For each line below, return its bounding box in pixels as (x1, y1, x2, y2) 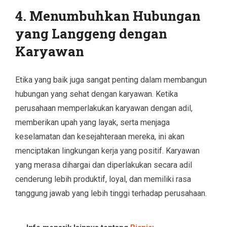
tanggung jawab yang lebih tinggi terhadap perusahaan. (15, 188, 207, 198)
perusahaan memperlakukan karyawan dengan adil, (15, 103, 193, 113)
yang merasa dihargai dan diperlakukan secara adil (15, 160, 192, 170)
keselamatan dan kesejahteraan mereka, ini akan (15, 131, 184, 141)
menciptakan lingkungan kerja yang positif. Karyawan (15, 145, 200, 156)
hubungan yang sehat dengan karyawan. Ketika (15, 89, 178, 99)
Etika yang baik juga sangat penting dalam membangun (15, 74, 207, 85)
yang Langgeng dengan (15, 24, 167, 42)
